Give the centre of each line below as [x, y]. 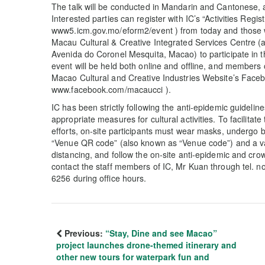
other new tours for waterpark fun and [133, 257]
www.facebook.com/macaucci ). [111, 89]
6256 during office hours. [99, 178]
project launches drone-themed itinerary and [146, 245]
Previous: [84, 233]
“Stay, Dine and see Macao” [161, 233]
